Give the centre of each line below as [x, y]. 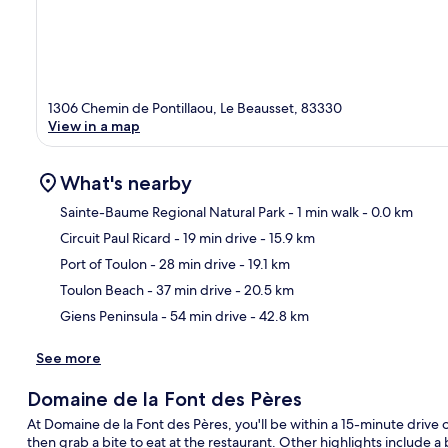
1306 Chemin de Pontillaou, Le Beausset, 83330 [195, 108]
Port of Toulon [103, 264]
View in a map [94, 126]
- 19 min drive [214, 238]
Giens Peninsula [109, 316]
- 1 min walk [322, 212]
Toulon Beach [102, 290]
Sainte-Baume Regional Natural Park [172, 212]
